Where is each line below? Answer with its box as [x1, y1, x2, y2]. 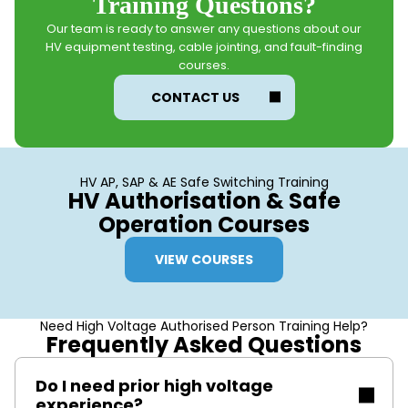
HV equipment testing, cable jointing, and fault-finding [46, 38, 362, 56]
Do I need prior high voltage [36, 374, 273, 398]
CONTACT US [150, 88, 240, 107]
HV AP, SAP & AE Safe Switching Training [79, 173, 329, 192]
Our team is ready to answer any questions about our [46, 20, 362, 38]
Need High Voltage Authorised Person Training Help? [40, 317, 368, 336]
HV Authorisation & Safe [67, 186, 341, 217]
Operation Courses [98, 209, 310, 240]
